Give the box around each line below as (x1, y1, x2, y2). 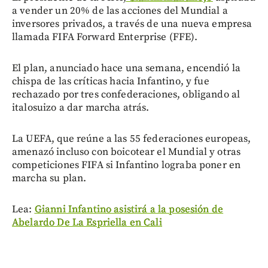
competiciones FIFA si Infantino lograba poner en (12, 158, 241, 172)
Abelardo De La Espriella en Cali (12, 215, 162, 229)
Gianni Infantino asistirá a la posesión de (34, 202, 224, 216)
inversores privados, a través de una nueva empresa (12, 17, 252, 31)
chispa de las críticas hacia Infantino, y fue (12, 74, 209, 88)
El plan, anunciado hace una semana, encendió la (12, 61, 241, 75)
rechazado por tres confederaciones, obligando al (12, 87, 240, 101)
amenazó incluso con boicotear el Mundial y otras (12, 145, 241, 159)
